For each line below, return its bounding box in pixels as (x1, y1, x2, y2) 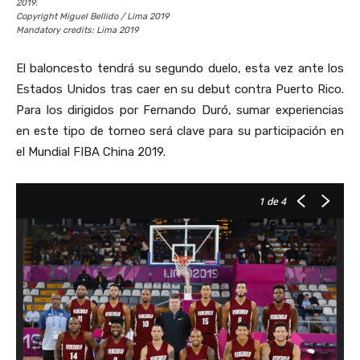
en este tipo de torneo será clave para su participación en (16, 123, 344, 138)
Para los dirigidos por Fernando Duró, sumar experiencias (16, 102, 344, 117)
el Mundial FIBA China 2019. (16, 144, 166, 159)
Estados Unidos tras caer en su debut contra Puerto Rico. (16, 81, 344, 96)
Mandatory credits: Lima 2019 (16, 24, 139, 35)
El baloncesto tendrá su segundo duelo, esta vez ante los (16, 60, 344, 76)
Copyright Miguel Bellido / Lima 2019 (16, 10, 170, 22)
